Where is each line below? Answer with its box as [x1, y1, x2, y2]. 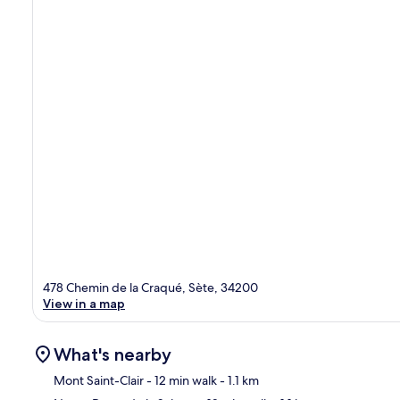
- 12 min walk [144, 371, 217, 388]
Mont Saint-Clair [54, 371, 144, 388]
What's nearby [54, 343, 171, 365]
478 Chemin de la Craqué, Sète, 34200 [43, 279, 258, 296]
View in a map [43, 295, 125, 312]
